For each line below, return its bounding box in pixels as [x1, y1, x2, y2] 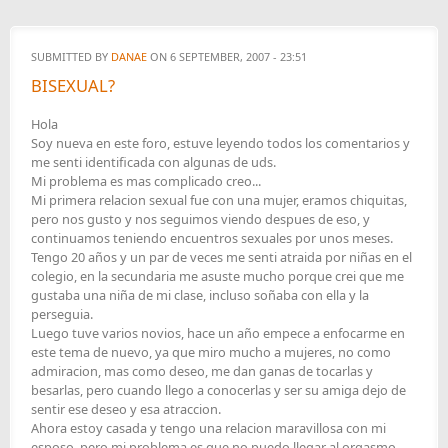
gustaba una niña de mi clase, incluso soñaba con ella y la [31, 285, 369, 304]
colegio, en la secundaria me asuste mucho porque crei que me [31, 266, 404, 285]
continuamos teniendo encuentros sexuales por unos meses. [31, 228, 393, 247]
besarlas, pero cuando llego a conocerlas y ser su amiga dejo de [31, 380, 406, 399]
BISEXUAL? [31, 73, 115, 97]
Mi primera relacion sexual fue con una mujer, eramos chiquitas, [31, 190, 407, 209]
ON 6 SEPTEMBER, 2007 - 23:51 [147, 48, 307, 64]
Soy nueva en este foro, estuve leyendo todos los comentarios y [31, 133, 410, 152]
